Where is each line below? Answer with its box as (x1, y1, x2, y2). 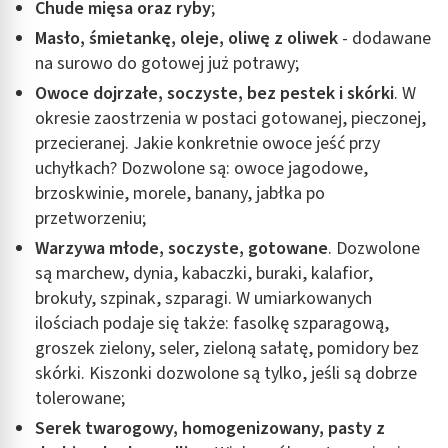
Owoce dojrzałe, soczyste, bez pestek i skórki (35, 80, 394, 106)
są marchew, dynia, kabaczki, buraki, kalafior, (35, 260, 373, 286)
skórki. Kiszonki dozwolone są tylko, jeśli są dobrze (35, 360, 417, 386)
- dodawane (338, 25, 431, 51)
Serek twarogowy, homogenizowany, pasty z (35, 415, 385, 441)
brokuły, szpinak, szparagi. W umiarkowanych (35, 285, 372, 311)
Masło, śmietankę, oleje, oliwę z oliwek (35, 25, 338, 51)
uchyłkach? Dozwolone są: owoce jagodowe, (35, 155, 368, 181)
